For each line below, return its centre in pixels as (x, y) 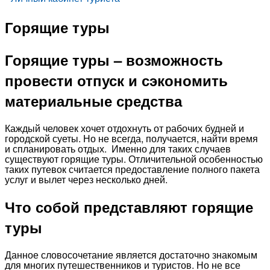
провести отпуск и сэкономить (116, 80)
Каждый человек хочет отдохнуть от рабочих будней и (124, 128)
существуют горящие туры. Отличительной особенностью (134, 159)
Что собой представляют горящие (129, 206)
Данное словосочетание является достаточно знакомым (131, 254)
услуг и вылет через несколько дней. (86, 179)
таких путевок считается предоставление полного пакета (132, 169)
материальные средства (93, 100)
